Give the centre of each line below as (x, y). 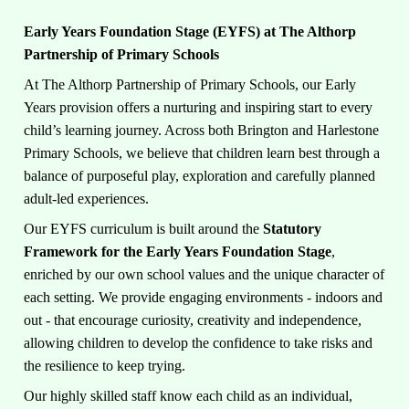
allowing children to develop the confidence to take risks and (199, 343)
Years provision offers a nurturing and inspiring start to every (199, 108)
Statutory (293, 229)
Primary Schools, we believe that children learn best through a (202, 153)
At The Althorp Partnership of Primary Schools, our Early (190, 85)
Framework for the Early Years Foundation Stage (178, 252)
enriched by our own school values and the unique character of (204, 275)
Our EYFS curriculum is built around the (144, 229)
